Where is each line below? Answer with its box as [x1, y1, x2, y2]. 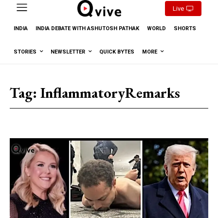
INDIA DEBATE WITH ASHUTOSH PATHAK [36, 25, 139, 32]
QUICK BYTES [99, 48, 134, 55]
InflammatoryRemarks [40, 83, 180, 102]
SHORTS [174, 25, 196, 32]
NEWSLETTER [51, 48, 85, 55]
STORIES [14, 48, 36, 55]
